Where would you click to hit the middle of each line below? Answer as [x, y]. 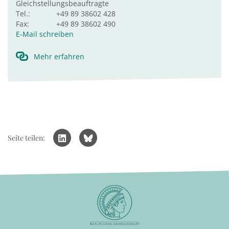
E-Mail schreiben [45, 34]
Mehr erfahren [59, 56]
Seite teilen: [26, 138]
